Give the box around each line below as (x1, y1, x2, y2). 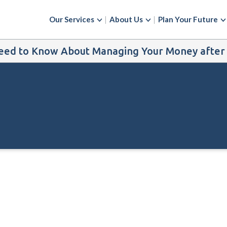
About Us (109, 15, 143, 24)
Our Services (49, 15, 94, 24)
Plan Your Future (158, 15, 218, 24)
